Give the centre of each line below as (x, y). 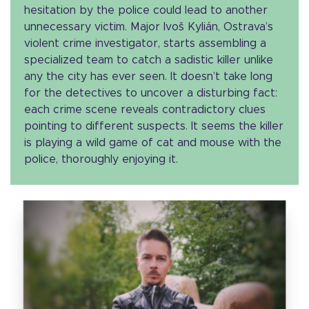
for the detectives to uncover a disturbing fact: (151, 93)
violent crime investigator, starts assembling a (145, 44)
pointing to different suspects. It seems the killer (154, 127)
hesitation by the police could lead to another (146, 11)
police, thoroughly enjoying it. (101, 160)
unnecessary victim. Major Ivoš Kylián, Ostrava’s (149, 27)
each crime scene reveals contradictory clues (145, 110)
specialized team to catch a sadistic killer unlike (149, 60)
